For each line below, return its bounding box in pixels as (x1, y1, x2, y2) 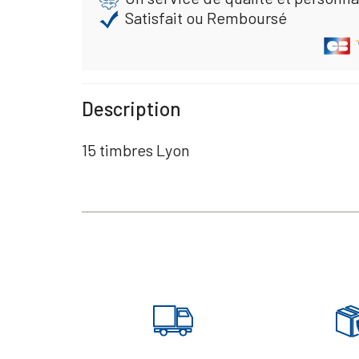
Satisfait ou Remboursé (124, 7, 287, 27)
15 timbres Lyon (82, 140, 190, 160)
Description (82, 97, 181, 121)
